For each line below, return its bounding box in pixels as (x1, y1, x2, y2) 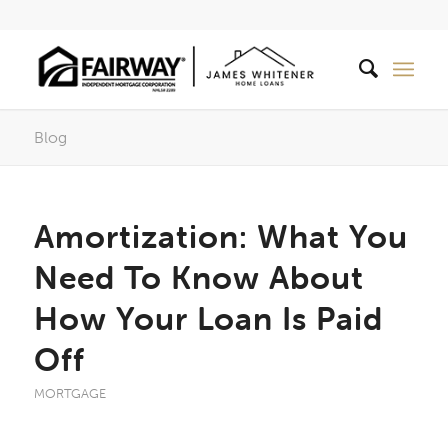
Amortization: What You (33, 217, 408, 256)
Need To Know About (33, 258, 364, 297)
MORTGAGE (33, 385, 106, 402)
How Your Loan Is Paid (33, 299, 383, 338)
